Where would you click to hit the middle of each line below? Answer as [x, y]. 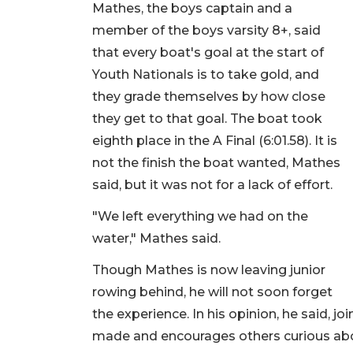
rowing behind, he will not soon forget [212, 292]
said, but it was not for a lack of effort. [214, 185]
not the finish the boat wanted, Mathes [216, 163]
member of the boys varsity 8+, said [206, 31]
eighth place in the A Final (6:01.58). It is [215, 141]
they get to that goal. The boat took [207, 119]
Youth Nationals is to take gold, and [206, 75]
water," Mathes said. [158, 239]
